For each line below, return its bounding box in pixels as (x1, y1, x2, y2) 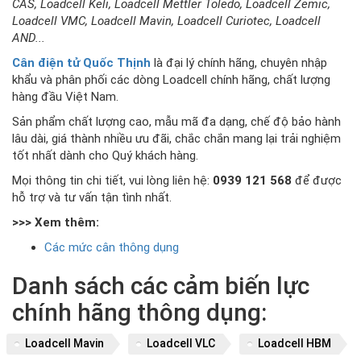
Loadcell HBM (257, 337, 331, 350)
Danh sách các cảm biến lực (12, 272, 309, 300)
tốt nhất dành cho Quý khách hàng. (12, 148, 198, 163)
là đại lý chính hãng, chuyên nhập (151, 56, 327, 70)
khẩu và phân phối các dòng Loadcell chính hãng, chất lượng (12, 73, 330, 87)
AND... (12, 31, 45, 45)
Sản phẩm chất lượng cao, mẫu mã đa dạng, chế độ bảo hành (12, 114, 341, 129)
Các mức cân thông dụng (44, 240, 179, 255)
